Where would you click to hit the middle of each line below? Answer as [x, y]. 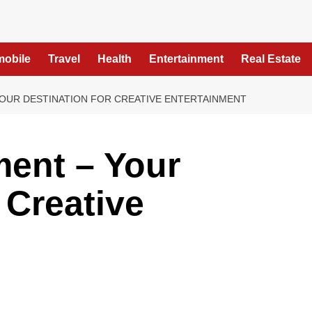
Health [115, 59]
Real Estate [271, 59]
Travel [64, 59]
